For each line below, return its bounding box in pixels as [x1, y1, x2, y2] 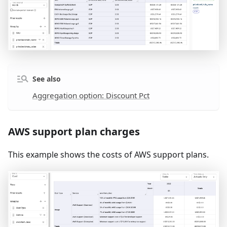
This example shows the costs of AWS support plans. [8, 149, 209, 161]
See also [32, 73, 61, 84]
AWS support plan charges [8, 125, 140, 139]
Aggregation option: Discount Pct [32, 90, 149, 101]
